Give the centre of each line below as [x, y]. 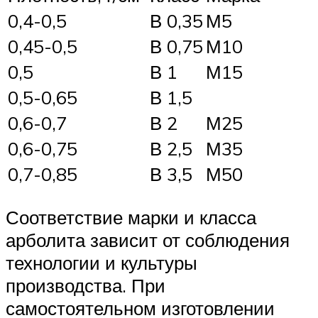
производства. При [86, 286]
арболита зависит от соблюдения [148, 240]
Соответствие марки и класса [131, 218]
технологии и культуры [102, 263]
